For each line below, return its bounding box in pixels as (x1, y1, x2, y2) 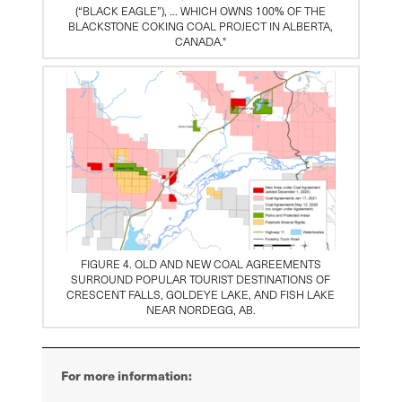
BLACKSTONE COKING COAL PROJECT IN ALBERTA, (68, 18, 334, 34)
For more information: (60, 365, 192, 384)
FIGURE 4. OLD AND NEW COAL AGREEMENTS (80, 256, 321, 272)
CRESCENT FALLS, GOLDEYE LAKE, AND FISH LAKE (66, 286, 336, 302)
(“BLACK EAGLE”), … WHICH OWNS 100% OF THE (75, 3, 327, 19)
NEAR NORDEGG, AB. (145, 301, 256, 318)
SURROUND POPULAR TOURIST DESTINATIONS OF (71, 271, 331, 287)
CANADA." (175, 33, 227, 49)
